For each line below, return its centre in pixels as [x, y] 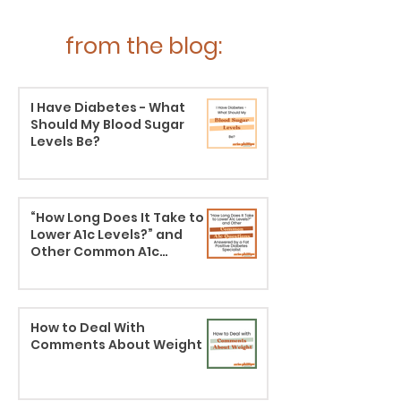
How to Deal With [88, 328]
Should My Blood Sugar [107, 124]
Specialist [64, 303]
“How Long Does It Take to [117, 218]
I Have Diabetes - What [108, 107]
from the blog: [143, 46]
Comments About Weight [116, 345]
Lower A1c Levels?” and [107, 235]
